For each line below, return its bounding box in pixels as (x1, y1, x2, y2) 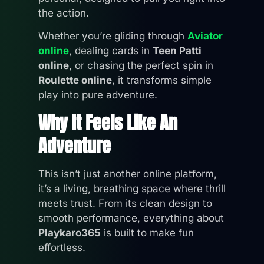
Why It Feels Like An (38, 109, 177, 136)
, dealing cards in (69, 45, 153, 57)
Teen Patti (153, 45, 202, 57)
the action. (38, 6, 89, 19)
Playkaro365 (38, 226, 101, 239)
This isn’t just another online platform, (38, 167, 217, 180)
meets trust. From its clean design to (38, 197, 212, 209)
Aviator (187, 30, 223, 42)
